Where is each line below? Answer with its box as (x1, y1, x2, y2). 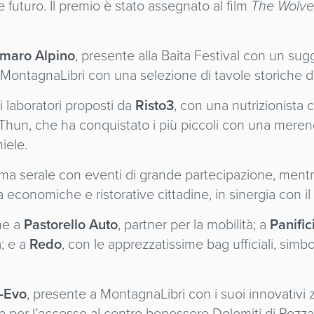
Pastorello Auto (24, 214, 118, 235)
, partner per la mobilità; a (118, 214, 267, 235)
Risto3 (135, 95, 175, 116)
